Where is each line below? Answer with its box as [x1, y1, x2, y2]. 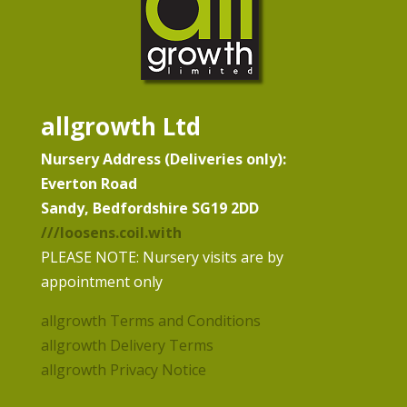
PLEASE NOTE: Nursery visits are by [40, 247, 283, 267]
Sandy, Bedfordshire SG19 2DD [40, 198, 259, 218]
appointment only [40, 272, 163, 292]
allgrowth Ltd [40, 110, 201, 143]
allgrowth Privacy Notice [40, 360, 206, 380]
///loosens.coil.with [40, 223, 182, 243]
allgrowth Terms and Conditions [40, 311, 261, 331]
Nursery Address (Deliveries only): [40, 149, 286, 169]
